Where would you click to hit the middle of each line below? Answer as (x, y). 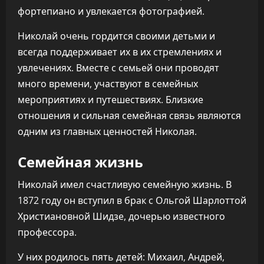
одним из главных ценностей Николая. (107, 131)
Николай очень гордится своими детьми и (116, 36)
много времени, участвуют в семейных (108, 84)
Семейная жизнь (80, 161)
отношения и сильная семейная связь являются (129, 115)
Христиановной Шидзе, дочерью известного (121, 216)
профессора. (47, 232)
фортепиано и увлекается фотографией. (111, 11)
